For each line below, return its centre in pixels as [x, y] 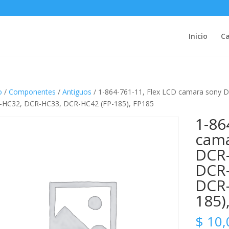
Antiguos [77, 92]
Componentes [32, 92]
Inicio [198, 36]
